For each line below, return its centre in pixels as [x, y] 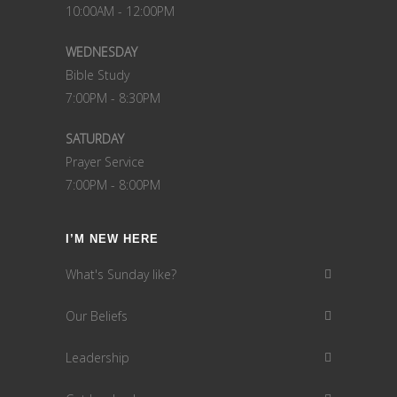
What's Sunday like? [121, 274]
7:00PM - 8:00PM [113, 185]
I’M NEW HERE [112, 239]
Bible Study [97, 75]
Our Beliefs [97, 316]
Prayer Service [105, 162]
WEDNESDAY [101, 52]
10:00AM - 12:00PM [120, 11]
